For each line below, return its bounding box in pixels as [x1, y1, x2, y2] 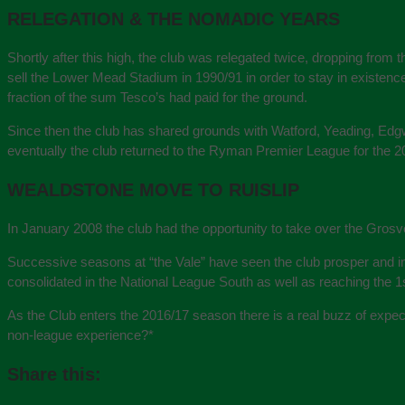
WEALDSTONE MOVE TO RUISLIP [7, 179, 299, 200]
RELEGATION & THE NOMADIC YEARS [7, 8, 340, 29]
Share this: [7, 363, 101, 384]
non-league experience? [7, 326, 148, 343]
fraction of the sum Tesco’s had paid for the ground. [7, 89, 307, 105]
